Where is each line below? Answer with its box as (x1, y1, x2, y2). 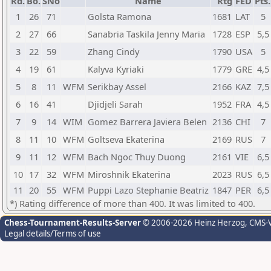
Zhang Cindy (88, 45, 139, 57)
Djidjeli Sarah (88, 98, 143, 110)
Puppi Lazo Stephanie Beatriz (88, 184, 209, 196)
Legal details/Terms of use (4, 228, 101, 239)
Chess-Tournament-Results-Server (4, 217, 141, 228)
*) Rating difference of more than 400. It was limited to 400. (10, 197, 255, 209)
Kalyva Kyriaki (88, 63, 144, 75)
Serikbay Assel (88, 80, 146, 93)
